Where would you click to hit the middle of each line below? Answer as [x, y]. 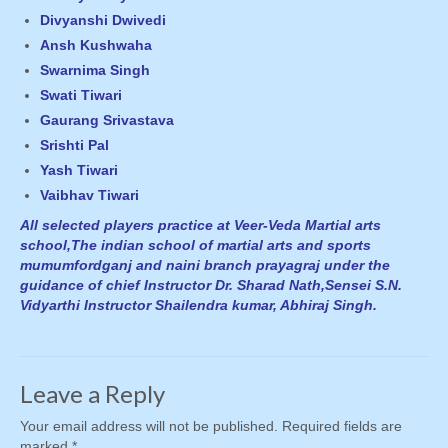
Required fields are [342, 426]
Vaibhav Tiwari [111, 195]
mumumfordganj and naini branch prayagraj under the [205, 265]
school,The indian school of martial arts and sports [195, 245]
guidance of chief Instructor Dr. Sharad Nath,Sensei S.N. [211, 285]
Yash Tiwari [79, 170]
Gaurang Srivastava [107, 120]
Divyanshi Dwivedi [103, 20]
